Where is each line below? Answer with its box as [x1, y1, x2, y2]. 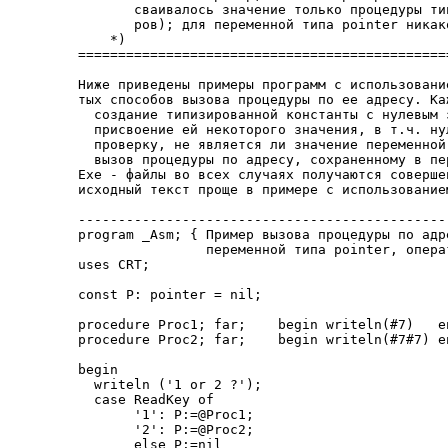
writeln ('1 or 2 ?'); [78, 377, 262, 392]
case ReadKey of [78, 392, 214, 407]
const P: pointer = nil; [78, 287, 262, 302]
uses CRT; [78, 257, 150, 272]
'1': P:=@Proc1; [78, 407, 254, 422]
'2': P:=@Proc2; [78, 422, 254, 437]
